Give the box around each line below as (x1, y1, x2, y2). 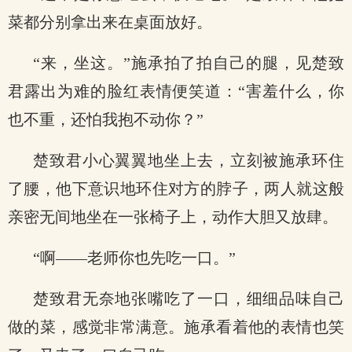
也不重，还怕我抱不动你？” (8, 111, 203, 128)
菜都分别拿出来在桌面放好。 (8, 13, 212, 31)
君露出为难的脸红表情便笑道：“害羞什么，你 (8, 82, 344, 100)
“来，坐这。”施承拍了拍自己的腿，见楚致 (33, 54, 344, 71)
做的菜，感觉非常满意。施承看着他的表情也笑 (8, 318, 344, 335)
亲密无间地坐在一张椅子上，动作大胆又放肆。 (8, 208, 338, 225)
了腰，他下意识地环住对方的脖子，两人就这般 (8, 180, 344, 197)
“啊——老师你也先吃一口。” (33, 249, 236, 266)
